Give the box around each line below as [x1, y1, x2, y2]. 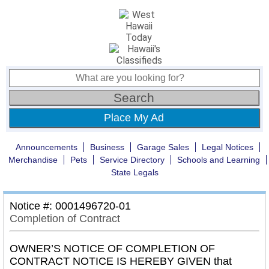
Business [89, 142, 124, 152]
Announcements [15, 142, 77, 152]
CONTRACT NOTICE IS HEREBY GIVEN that [10, 255, 232, 267]
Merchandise [8, 155, 58, 165]
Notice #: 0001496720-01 [10, 200, 131, 212]
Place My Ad [104, 112, 165, 124]
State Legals [110, 168, 159, 177]
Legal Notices [201, 142, 253, 152]
